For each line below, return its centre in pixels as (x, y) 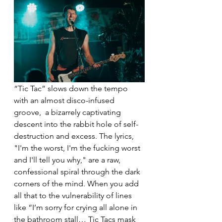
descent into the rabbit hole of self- (76, 124)
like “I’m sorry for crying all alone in (77, 207)
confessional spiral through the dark (78, 172)
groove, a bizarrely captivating (68, 112)
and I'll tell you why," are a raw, (68, 160)
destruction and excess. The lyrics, (75, 136)
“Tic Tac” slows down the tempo (72, 88)
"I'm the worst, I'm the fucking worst (78, 148)
